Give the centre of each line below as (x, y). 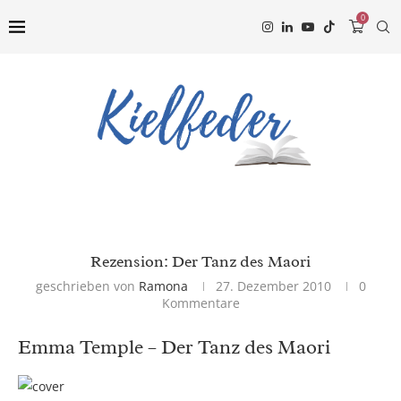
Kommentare (200, 303)
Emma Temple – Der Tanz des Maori (174, 348)
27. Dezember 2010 (273, 286)
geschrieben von (87, 286)
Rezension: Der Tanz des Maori (200, 262)
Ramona (163, 286)
